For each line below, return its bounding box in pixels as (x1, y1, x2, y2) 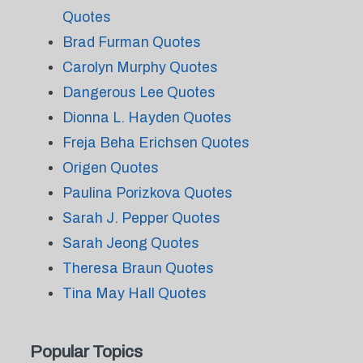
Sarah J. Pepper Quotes (62, 210, 220, 226)
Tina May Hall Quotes (62, 285, 207, 301)
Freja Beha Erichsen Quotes (62, 135, 250, 151)
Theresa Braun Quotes (62, 260, 214, 276)
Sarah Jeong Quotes (62, 235, 199, 251)
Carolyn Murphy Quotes (62, 59, 218, 75)
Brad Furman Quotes (62, 34, 201, 50)
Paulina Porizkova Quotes (62, 185, 233, 201)
